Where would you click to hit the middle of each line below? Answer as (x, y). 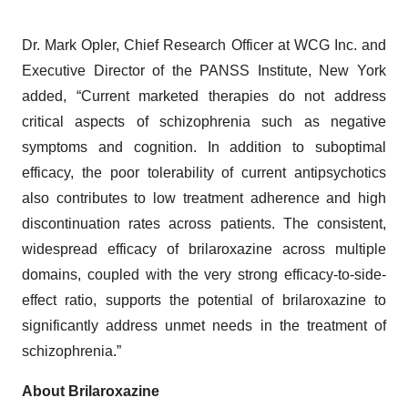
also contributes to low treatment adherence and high (204, 198)
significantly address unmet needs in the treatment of (204, 326)
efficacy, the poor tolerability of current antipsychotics (204, 173)
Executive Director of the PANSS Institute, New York (204, 71)
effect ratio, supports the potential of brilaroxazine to (204, 300)
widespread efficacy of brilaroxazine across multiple (204, 249)
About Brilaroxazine (91, 391)
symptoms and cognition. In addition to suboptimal (204, 147)
